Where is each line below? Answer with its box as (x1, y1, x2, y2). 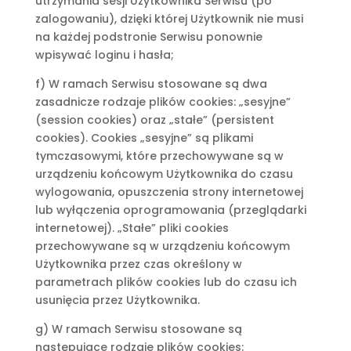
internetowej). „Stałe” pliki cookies (34, 220, 229, 236)
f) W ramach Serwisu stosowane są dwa (34, 76, 267, 92)
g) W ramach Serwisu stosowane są (34, 321, 242, 337)
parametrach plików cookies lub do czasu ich (34, 274, 297, 290)
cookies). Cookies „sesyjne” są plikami (34, 130, 253, 146)
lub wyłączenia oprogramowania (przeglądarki (34, 202, 306, 218)
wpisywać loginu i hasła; (34, 47, 174, 63)
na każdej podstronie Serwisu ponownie (34, 29, 262, 45)
